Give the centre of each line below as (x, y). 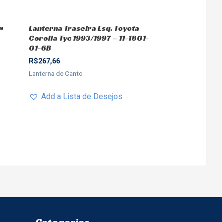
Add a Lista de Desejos (82, 96)
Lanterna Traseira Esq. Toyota (84, 28)
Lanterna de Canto (55, 73)
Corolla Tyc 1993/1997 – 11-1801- (89, 38)
